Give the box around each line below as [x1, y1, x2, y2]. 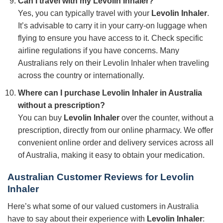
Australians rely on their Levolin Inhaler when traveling [17, 59, 209, 68]
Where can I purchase [17, 88, 102, 97]
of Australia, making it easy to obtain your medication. [17, 150, 205, 159]
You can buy [17, 113, 64, 122]
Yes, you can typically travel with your [17, 9, 151, 18]
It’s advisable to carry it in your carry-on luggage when [17, 21, 207, 30]
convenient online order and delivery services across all [17, 138, 214, 147]
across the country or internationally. [17, 71, 144, 80]
